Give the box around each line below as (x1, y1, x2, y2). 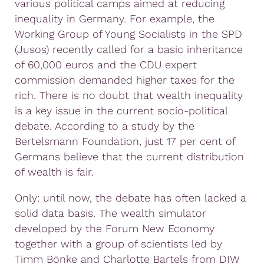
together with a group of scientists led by (15, 237, 222, 250)
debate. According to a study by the (15, 119, 194, 132)
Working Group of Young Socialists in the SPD (15, 27, 242, 40)
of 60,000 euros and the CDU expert (15, 58, 197, 71)
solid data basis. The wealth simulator (15, 206, 206, 219)
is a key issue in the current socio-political (15, 104, 227, 117)
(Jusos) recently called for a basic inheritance (15, 42, 243, 55)
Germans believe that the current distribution (15, 150, 244, 163)
